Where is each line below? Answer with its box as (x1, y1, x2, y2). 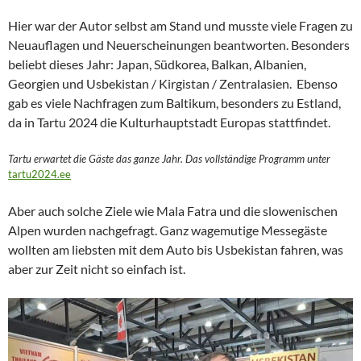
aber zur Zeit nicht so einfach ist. (8, 261, 185, 277)
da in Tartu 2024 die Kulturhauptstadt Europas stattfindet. (8, 114, 330, 131)
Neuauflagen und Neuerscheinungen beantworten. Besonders (8, 37, 350, 53)
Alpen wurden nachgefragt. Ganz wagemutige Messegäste (8, 222, 327, 239)
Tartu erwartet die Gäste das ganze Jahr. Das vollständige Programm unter (8, 152, 330, 166)
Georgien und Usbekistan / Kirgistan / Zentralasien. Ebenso (8, 76, 338, 92)
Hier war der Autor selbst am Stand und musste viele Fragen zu (8, 18, 353, 34)
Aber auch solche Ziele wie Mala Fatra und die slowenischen (8, 203, 338, 219)
